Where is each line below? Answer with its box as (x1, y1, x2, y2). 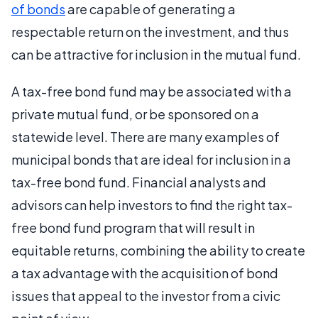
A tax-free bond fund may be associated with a (11, 83, 292, 99)
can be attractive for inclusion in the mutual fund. (11, 46, 301, 62)
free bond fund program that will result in (11, 219, 255, 236)
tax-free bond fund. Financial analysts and (11, 174, 266, 190)
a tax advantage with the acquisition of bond (11, 265, 278, 281)
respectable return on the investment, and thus (11, 23, 289, 40)
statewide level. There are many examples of (11, 128, 280, 145)
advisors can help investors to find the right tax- (11, 197, 292, 213)
